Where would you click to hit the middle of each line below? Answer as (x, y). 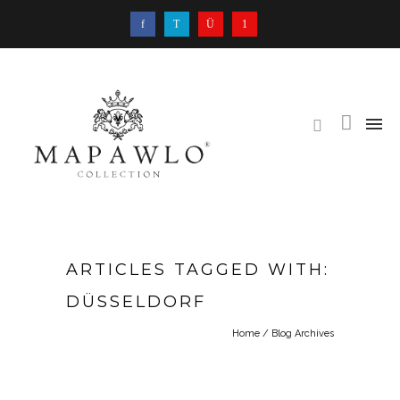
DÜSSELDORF (136, 302)
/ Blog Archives (297, 334)
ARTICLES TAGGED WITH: (198, 270)
